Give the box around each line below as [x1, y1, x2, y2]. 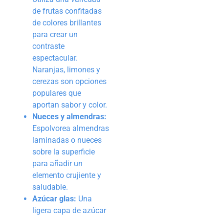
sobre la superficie [32, 147, 95, 156]
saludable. [32, 182, 68, 192]
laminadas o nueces [32, 135, 102, 145]
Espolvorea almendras [32, 123, 109, 133]
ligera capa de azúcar [32, 205, 106, 215]
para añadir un [32, 158, 83, 168]
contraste [32, 41, 65, 51]
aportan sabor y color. [32, 100, 107, 109]
